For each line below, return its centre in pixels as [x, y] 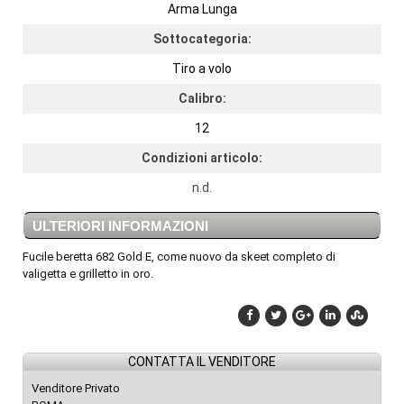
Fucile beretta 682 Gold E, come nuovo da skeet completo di [179, 257]
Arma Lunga [202, 9]
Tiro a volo [202, 69]
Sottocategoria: [202, 39]
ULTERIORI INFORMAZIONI [120, 226]
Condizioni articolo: [202, 158]
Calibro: [202, 99]
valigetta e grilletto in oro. [88, 274]
